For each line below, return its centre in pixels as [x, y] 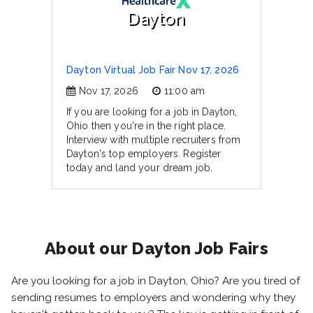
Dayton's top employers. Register [144, 154]
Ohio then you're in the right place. [146, 126]
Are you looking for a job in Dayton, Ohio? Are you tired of [155, 281]
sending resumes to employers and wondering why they [153, 298]
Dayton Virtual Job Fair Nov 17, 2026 [153, 70]
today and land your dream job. [140, 168]
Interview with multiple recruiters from [154, 140]
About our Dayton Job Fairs [156, 248]
